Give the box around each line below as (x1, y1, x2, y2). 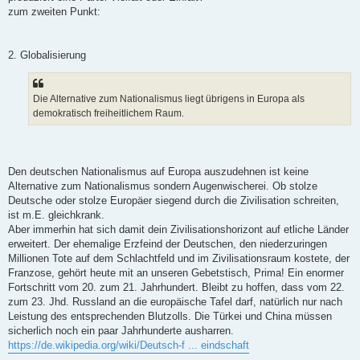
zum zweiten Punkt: (8, 6, 100, 18)
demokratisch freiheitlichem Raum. (33, 108, 184, 120)
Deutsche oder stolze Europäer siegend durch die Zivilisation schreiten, (8, 194, 339, 207)
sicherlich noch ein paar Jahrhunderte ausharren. (8, 324, 234, 337)
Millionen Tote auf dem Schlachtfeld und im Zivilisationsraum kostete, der (8, 252, 350, 264)
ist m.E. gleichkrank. (8, 208, 104, 221)
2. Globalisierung (8, 49, 86, 62)
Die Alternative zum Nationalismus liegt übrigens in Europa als (33, 93, 305, 105)
